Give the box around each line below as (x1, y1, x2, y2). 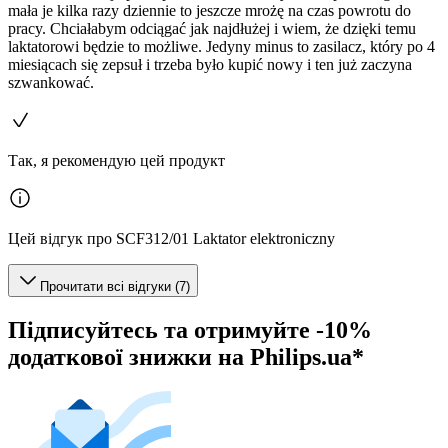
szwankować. (8, 73, 94, 91)
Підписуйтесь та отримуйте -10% (8, 316, 372, 343)
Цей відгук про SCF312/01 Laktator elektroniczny (8, 229, 335, 247)
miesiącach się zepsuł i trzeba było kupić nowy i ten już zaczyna (8, 55, 412, 73)
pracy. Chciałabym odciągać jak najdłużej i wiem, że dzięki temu (8, 19, 416, 37)
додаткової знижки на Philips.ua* (8, 343, 364, 370)
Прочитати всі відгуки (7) (40, 278, 190, 294)
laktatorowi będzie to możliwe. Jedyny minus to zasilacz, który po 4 (8, 37, 435, 55)
